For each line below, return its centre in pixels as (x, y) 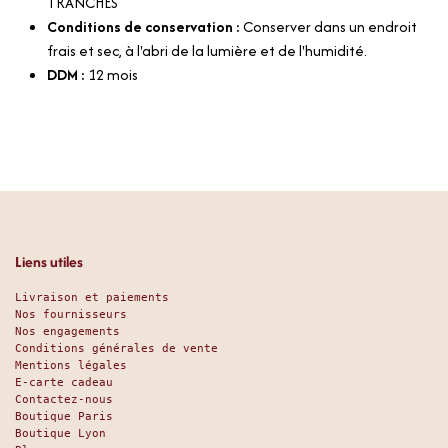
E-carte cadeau (64, 382)
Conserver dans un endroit (330, 26)
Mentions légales (71, 365)
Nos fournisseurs (71, 314)
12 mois (113, 74)
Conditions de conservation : (145, 26)
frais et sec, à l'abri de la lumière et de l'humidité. (207, 50)
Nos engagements (67, 331)
